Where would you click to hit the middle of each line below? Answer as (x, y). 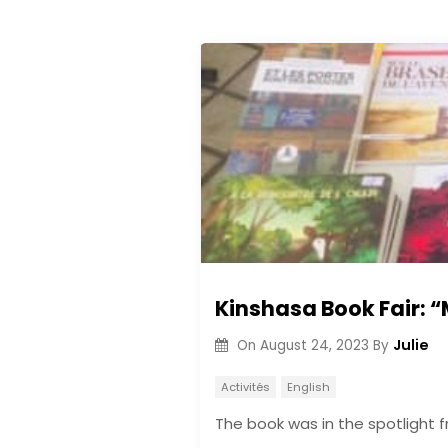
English (308, 387)
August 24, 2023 (314, 345)
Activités (245, 387)
